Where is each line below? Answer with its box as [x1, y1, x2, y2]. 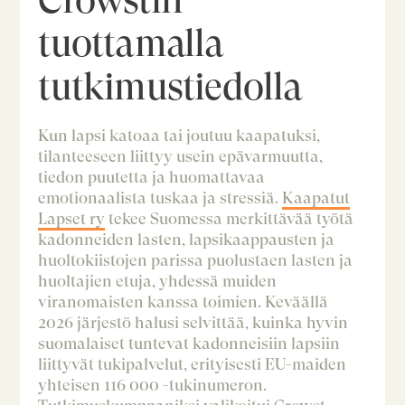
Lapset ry [38, 209, 106, 229]
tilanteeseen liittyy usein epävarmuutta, [38, 146, 324, 166]
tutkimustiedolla [38, 64, 303, 108]
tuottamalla [38, 21, 224, 65]
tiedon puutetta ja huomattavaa [38, 167, 266, 187]
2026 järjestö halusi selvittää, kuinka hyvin [38, 313, 349, 333]
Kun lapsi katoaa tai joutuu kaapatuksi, [38, 126, 321, 146]
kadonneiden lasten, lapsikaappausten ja [38, 230, 335, 250]
